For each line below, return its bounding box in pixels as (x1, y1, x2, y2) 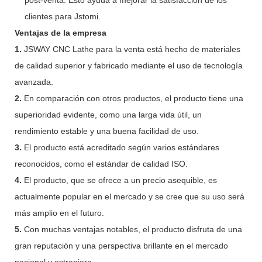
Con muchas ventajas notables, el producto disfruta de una (24, 224, 242, 234)
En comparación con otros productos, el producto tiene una (24, 93, 243, 103)
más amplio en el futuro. (15, 208, 104, 218)
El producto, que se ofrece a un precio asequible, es (24, 175, 217, 185)
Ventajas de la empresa (15, 27, 106, 37)
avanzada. (15, 77, 53, 87)
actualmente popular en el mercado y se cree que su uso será (15, 191, 244, 201)
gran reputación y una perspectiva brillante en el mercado (15, 240, 228, 250)
